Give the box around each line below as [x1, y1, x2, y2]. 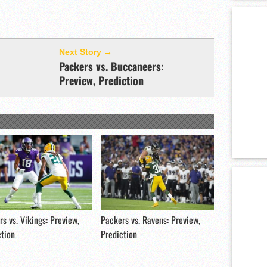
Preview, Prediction [59, 73, 144, 88]
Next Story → [59, 47, 112, 57]
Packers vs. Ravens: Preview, [101, 213, 200, 227]
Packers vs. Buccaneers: [59, 58, 164, 74]
